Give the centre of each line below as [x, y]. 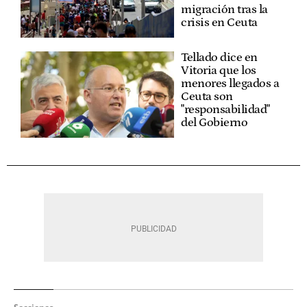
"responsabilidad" [225, 110]
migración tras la [224, 10]
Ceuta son [207, 97]
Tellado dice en [219, 58]
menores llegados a [230, 84]
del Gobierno [214, 123]
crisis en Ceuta [219, 23]
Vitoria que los [219, 71]
